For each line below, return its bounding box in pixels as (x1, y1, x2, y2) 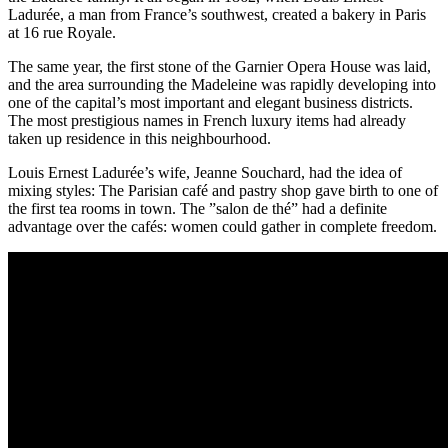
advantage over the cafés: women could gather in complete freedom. (8, 217, 437, 235)
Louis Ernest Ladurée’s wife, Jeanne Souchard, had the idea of (8, 163, 402, 181)
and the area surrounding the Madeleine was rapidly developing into (8, 75, 436, 93)
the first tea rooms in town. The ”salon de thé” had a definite (8, 199, 387, 217)
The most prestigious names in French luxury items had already (8, 111, 406, 129)
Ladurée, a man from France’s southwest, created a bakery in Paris (8, 5, 426, 23)
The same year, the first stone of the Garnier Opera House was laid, (8, 57, 431, 75)
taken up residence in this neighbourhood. (8, 129, 271, 147)
